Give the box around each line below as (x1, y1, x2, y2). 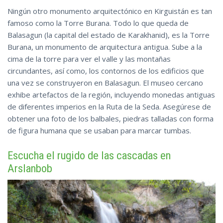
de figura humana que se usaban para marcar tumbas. (7, 125, 191, 135)
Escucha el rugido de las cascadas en (7, 148, 171, 162)
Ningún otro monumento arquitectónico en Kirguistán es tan (7, 5, 212, 16)
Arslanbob (7, 161, 52, 175)
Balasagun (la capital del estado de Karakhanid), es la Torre (7, 29, 210, 40)
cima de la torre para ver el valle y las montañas (7, 53, 171, 64)
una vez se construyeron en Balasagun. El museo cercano (7, 77, 203, 88)
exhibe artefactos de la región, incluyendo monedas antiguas (7, 89, 215, 100)
